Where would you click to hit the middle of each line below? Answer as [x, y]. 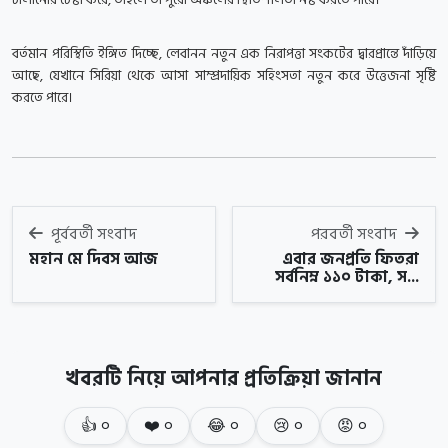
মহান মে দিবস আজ [93, 259]
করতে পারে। [42, 98]
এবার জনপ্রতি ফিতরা [350, 259]
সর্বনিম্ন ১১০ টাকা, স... [347, 277]
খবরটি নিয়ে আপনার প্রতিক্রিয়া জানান [224, 379]
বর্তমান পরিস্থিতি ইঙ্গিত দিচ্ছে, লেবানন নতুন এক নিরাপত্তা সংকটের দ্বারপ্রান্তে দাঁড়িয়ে [224, 54]
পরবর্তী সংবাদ [356, 234]
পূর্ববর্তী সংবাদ [92, 234]
